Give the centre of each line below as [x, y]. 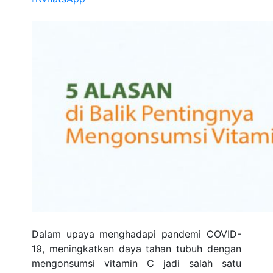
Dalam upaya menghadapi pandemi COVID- [136, 234]
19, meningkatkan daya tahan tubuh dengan [136, 249]
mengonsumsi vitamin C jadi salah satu [136, 263]
